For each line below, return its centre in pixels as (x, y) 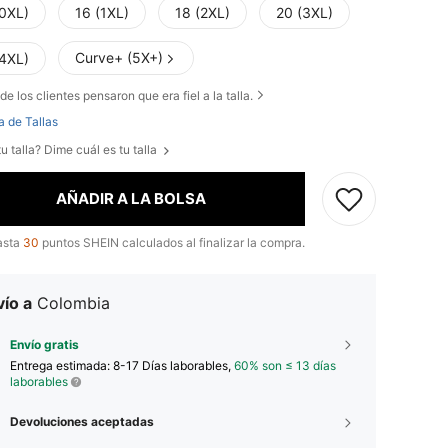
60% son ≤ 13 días (285, 365)
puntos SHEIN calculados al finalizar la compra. (172, 242)
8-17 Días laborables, (173, 365)
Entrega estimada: (61, 365)
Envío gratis (44, 344)
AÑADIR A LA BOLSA (130, 199)
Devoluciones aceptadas (82, 421)
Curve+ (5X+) (119, 57)
